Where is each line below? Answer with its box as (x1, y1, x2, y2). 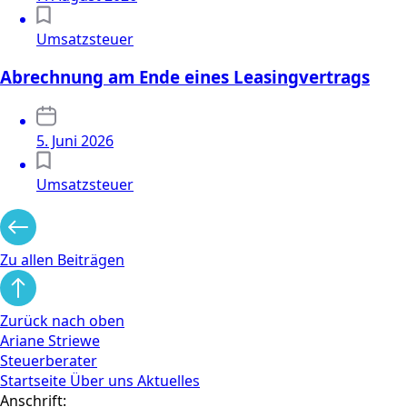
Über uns (70, 370, 137, 391)
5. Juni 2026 (36, 130, 114, 151)
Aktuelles (137, 370, 200, 391)
